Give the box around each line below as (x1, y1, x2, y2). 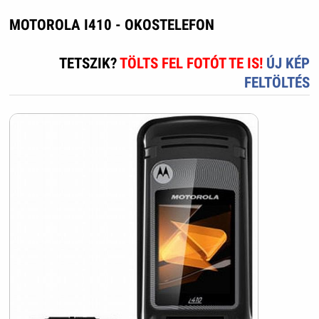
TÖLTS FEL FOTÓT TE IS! (120, 55, 267, 73)
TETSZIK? (59, 55, 120, 73)
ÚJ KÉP (266, 55, 310, 73)
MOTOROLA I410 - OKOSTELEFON (9, 16, 214, 34)
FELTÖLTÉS (244, 74, 310, 92)
